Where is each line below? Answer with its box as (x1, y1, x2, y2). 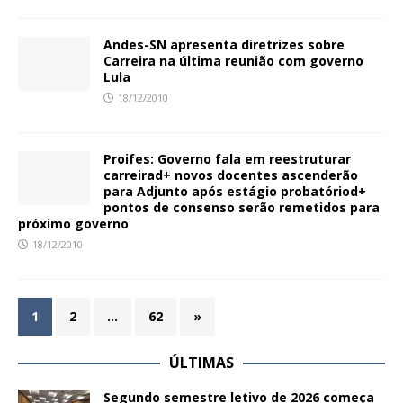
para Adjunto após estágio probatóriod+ (103, 182, 366, 200)
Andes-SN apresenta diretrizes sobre (103, 35, 345, 53)
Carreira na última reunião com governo (103, 51, 363, 69)
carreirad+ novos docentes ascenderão (103, 166, 358, 184)
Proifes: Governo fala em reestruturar (103, 149, 351, 167)
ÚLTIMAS (169, 352, 234, 372)
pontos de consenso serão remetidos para (103, 198, 380, 216)
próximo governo (18, 214, 129, 232)
